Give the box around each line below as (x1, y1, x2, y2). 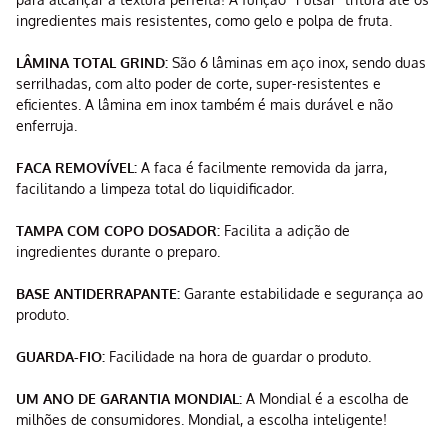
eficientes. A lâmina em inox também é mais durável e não (16, 96, 393, 114)
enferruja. (16, 117, 77, 135)
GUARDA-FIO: (16, 348, 105, 366)
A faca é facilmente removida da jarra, (137, 159, 387, 177)
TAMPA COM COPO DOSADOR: (16, 222, 220, 240)
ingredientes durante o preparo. (16, 243, 220, 261)
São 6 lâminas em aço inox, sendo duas (168, 54, 426, 72)
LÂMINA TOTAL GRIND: (16, 54, 168, 72)
